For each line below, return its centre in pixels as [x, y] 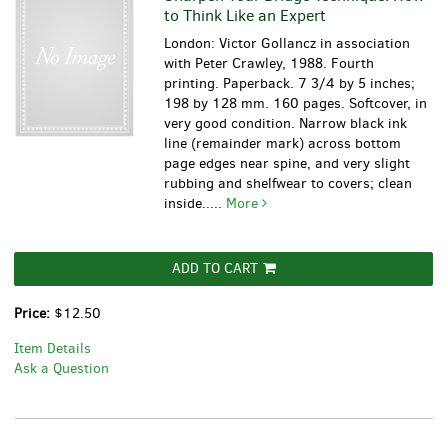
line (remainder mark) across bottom [283, 144]
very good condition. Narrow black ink [286, 124]
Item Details [52, 349]
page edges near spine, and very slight [287, 164]
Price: [34, 314]
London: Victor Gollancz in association [287, 44]
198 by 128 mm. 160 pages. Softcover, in [296, 104]
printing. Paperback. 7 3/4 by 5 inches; [290, 84]
